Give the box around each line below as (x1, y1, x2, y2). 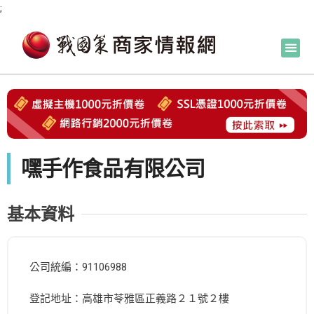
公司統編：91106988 (29, 261, 127, 274)
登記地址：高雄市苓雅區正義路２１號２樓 (29, 292, 229, 306)
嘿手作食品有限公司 (21, 156, 205, 182)
